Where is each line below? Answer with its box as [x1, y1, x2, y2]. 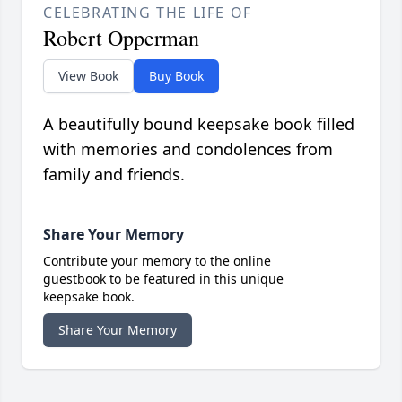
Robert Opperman [43, 23, 199, 53]
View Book [58, 67, 118, 85]
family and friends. [43, 163, 185, 186]
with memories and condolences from [43, 138, 333, 161]
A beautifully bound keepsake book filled [43, 113, 354, 135]
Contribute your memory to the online [43, 252, 271, 270]
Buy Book [149, 67, 204, 85]
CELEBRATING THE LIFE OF [43, 3, 252, 23]
